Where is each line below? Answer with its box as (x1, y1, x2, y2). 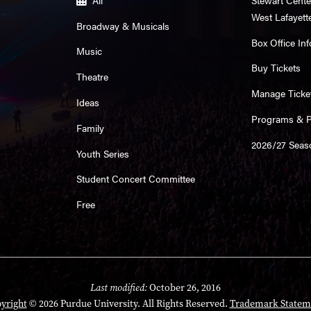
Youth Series (76, 146, 129, 160)
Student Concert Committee (76, 171, 195, 186)
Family (76, 120, 104, 135)
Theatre (76, 69, 108, 84)
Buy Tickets (251, 60, 301, 75)
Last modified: (90, 281, 147, 295)
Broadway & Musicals (76, 18, 169, 33)
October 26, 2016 (147, 281, 221, 295)
